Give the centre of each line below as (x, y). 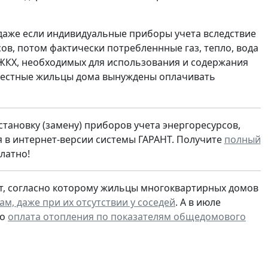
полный (242, 140)
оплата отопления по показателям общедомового (127, 217)
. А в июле (198, 202)
